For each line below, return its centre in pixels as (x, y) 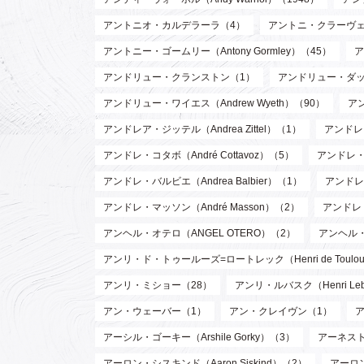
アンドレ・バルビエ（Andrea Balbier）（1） (203, 182)
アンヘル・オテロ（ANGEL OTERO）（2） (199, 234)
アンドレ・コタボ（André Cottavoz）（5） (199, 156)
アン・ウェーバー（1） (155, 312)
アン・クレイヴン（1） (281, 312)
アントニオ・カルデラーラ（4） (174, 26)
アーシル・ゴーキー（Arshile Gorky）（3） (199, 338)
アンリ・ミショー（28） (158, 286)
